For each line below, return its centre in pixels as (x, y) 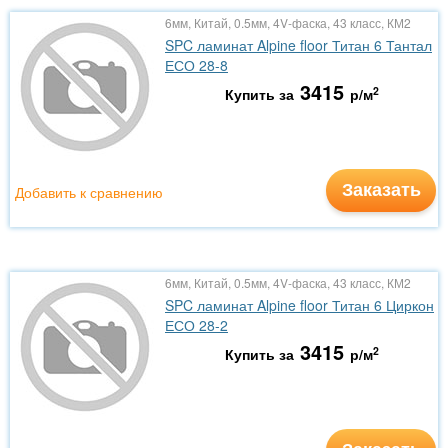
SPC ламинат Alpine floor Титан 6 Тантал (298, 45)
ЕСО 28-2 (196, 325)
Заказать (381, 189)
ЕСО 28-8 (196, 65)
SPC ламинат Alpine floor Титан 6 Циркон (299, 305)
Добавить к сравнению (89, 192)
